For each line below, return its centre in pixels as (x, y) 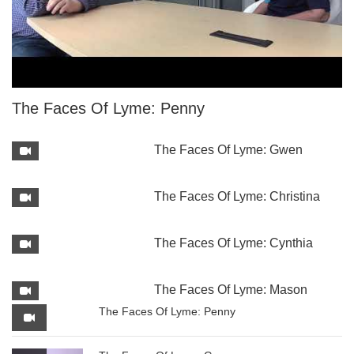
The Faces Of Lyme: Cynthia (233, 243)
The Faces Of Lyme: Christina (237, 196)
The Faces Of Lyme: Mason (231, 290)
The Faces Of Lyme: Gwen (228, 150)
